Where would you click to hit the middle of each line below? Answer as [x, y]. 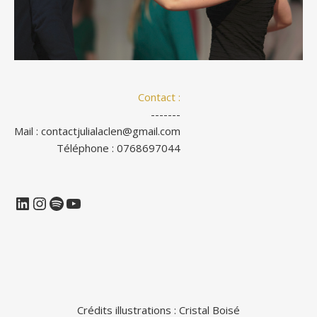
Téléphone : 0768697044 [119, 148]
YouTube [100, 202]
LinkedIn [47, 202]
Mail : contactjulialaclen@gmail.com [97, 131]
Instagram [71, 202]
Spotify [75, 202]
